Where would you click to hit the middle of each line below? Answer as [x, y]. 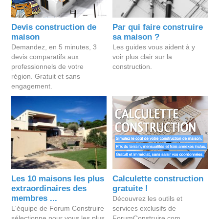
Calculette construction [158, 179]
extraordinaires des [49, 188]
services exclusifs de [144, 208]
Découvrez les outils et [148, 198]
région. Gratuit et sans [46, 76]
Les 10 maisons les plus [58, 179]
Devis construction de [54, 27]
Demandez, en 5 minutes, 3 [54, 47]
